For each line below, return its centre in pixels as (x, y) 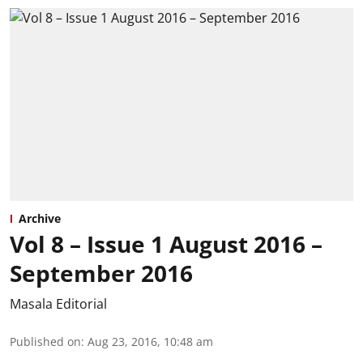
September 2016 (101, 273)
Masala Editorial (58, 304)
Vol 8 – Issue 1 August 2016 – (166, 244)
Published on (45, 342)
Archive (40, 219)
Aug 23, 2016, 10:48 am (150, 342)
